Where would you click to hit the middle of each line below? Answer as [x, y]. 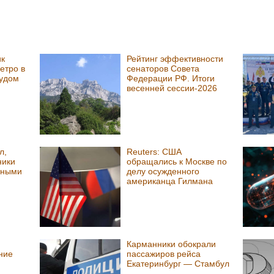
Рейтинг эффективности [175, 59]
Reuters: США [154, 151]
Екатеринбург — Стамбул [178, 264]
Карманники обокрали [171, 244]
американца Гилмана [169, 181]
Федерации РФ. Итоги [170, 79]
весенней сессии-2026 [172, 88]
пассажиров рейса [163, 254]
